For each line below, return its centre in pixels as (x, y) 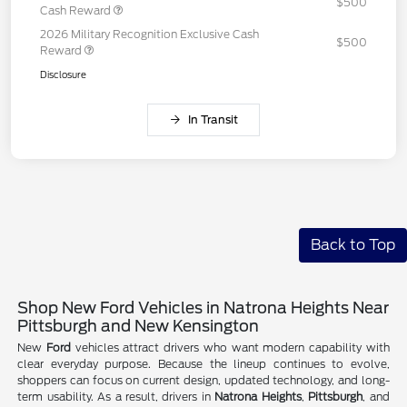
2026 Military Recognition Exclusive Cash (149, 34)
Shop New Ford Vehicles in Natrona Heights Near (203, 308)
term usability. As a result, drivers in (116, 397)
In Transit (213, 119)
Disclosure (63, 74)
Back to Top (353, 244)
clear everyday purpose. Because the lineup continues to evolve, (203, 364)
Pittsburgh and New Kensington (139, 326)
